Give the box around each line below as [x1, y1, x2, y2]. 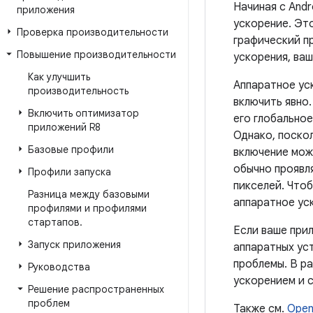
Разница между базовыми [28, 188, 150, 201]
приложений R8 [28, 121, 101, 133]
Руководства [28, 261, 90, 273]
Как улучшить [28, 71, 90, 83]
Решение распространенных [28, 283, 164, 296]
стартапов [28, 216, 80, 228]
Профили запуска [28, 166, 111, 178]
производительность [28, 85, 129, 97]
